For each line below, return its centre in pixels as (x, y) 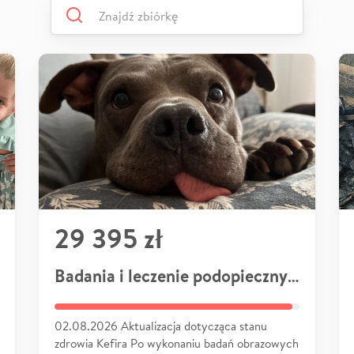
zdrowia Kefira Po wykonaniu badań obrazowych (177, 343)
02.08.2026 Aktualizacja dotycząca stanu (161, 326)
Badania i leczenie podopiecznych (293, 275)
